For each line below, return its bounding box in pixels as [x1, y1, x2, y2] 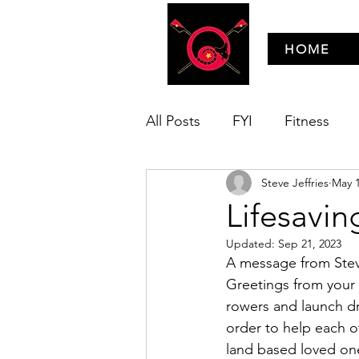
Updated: [226, 236, 278, 251]
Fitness [284, 111, 329, 130]
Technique [178, 175, 244, 194]
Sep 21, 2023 [278, 236, 341, 251]
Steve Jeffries [261, 175, 329, 190]
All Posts [146, 111, 200, 130]
